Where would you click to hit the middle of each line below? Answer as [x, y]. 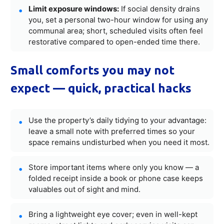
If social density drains [159, 8]
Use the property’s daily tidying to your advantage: [117, 120]
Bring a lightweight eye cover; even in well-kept [113, 214]
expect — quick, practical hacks [101, 88]
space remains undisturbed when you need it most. [119, 142]
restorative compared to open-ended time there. [114, 41]
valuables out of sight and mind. [84, 189]
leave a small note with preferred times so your [112, 131]
